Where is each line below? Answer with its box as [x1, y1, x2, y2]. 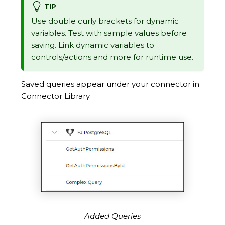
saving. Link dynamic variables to [31, 40, 154, 50]
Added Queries [84, 211, 141, 221]
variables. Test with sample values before [31, 28, 187, 38]
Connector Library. [21, 91, 91, 101]
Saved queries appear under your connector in [21, 79, 199, 89]
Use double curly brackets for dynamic [31, 16, 179, 26]
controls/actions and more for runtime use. [31, 52, 193, 62]
